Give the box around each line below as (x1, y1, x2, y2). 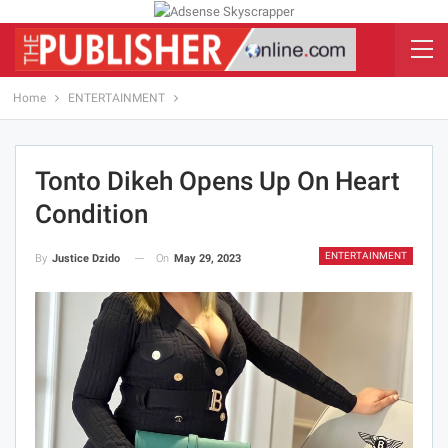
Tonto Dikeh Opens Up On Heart (35, 165, 400, 196)
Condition (35, 198, 148, 229)
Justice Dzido (52, 251, 120, 265)
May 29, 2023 (174, 251, 241, 265)
